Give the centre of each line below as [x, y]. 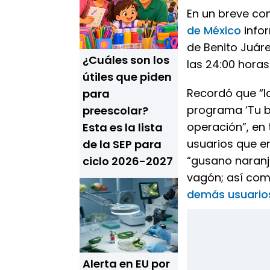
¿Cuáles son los [126, 60]
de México [214, 30]
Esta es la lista [123, 127]
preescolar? [115, 111]
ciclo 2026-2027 [128, 161]
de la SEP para [122, 144]
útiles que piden [127, 77]
